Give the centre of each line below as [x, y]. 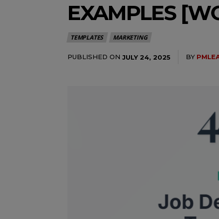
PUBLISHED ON [94, 57]
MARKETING [130, 37]
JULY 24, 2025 [146, 57]
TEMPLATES [87, 37]
